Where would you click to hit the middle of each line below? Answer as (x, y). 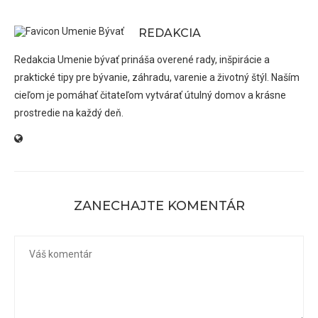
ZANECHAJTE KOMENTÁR (159, 205)
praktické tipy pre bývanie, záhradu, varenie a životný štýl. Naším (157, 77)
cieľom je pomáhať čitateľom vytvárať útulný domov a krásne (150, 95)
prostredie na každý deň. (69, 113)
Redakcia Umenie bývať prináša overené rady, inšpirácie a (142, 59)
